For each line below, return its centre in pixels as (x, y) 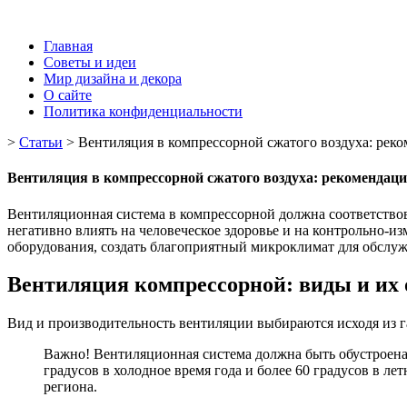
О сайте (68, 95)
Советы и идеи (90, 62)
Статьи (41, 142)
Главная (68, 46)
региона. (70, 387)
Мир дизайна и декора (113, 79)
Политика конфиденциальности (143, 111)
